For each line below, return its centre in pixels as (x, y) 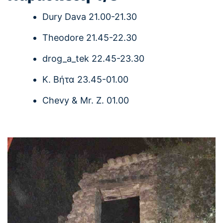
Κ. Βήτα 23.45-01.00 (85, 80)
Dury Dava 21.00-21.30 (90, 17)
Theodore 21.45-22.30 (90, 38)
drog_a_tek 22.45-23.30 (93, 59)
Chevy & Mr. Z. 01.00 (86, 101)
